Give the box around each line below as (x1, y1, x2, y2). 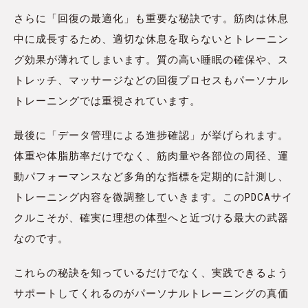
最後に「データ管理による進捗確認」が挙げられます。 (14, 129, 289, 142)
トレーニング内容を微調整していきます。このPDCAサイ (14, 191, 293, 204)
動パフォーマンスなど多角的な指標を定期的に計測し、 (14, 170, 289, 184)
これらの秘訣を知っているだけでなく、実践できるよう (14, 267, 289, 280)
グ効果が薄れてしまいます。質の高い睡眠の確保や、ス (14, 54, 289, 67)
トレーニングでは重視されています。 (14, 95, 201, 108)
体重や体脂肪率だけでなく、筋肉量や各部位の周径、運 (14, 150, 289, 163)
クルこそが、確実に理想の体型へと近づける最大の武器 (14, 212, 289, 225)
